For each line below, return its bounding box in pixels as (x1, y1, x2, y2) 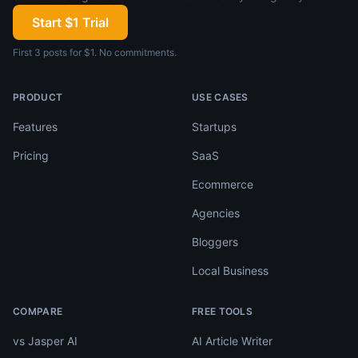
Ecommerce (192, 177, 253, 191)
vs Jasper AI (13, 334, 78, 348)
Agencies (192, 206, 240, 220)
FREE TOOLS (192, 305, 253, 317)
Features (13, 120, 58, 133)
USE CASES (192, 91, 249, 103)
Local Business (192, 264, 268, 277)
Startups (192, 120, 237, 133)
